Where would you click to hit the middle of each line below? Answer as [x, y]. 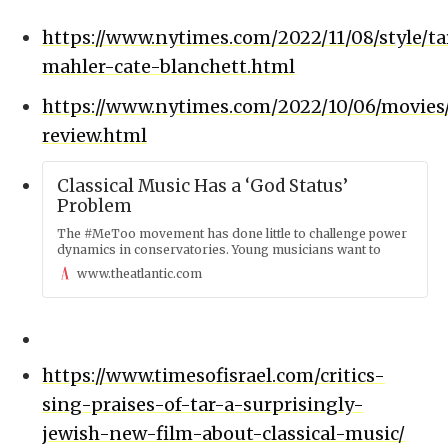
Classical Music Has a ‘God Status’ [202, 185]
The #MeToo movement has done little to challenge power [232, 233]
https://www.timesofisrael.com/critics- [213, 375]
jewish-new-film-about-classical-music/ [223, 433]
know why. [88, 265]
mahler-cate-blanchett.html [168, 67]
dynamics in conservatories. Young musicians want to [219, 249]
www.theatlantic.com [139, 273]
